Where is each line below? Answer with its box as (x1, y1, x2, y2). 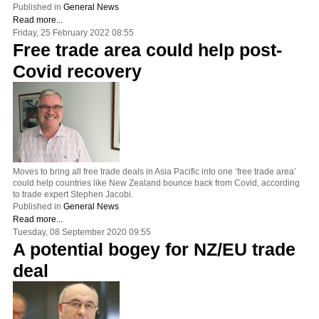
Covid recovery (13, 61, 142, 81)
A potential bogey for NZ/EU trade (13, 239, 296, 259)
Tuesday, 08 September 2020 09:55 (13, 226, 151, 237)
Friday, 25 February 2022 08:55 (13, 27, 134, 38)
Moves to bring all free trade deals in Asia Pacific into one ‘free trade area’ (13, 166, 296, 177)
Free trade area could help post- (13, 39, 282, 60)
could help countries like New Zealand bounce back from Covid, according (13, 177, 300, 188)
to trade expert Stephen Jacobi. (13, 189, 133, 199)
